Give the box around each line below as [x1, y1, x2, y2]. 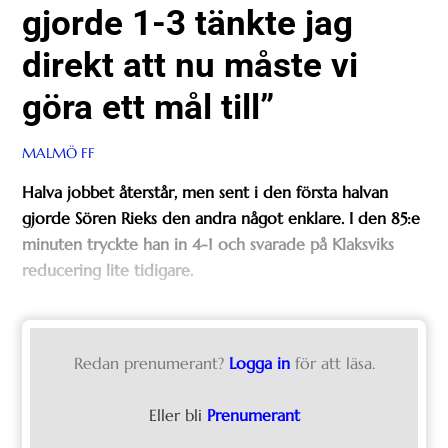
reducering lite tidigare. [22, 260, 194, 281]
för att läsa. [294, 353, 375, 374]
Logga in [228, 353, 290, 374]
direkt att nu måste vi [22, 43, 359, 86]
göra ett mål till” [22, 85, 275, 128]
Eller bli [148, 405, 207, 426]
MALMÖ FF [22, 143, 96, 162]
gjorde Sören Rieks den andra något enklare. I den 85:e [22, 208, 421, 229]
